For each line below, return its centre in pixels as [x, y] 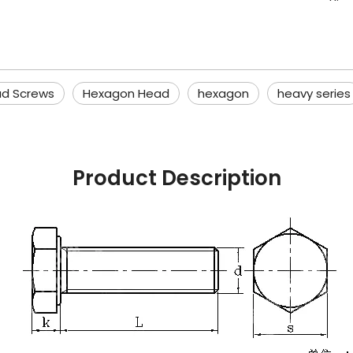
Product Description [176, 178]
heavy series [314, 93]
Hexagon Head [126, 93]
